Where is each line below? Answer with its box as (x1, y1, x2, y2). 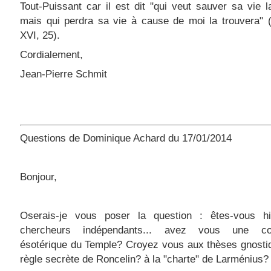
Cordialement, (20, 48, 83, 61)
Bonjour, (20, 171, 57, 183)
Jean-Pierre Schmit (20, 68, 107, 80)
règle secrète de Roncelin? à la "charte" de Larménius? (20, 253, 269, 266)
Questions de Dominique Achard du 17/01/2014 (20, 132, 232, 145)
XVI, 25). (20, 29, 60, 42)
